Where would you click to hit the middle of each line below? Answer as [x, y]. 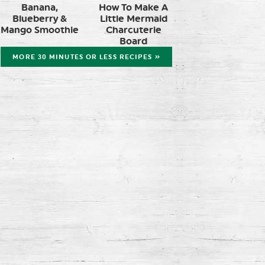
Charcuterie [133, 30]
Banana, [39, 7]
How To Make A [133, 7]
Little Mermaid [133, 18]
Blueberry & [39, 18]
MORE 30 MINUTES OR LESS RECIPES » [86, 57]
